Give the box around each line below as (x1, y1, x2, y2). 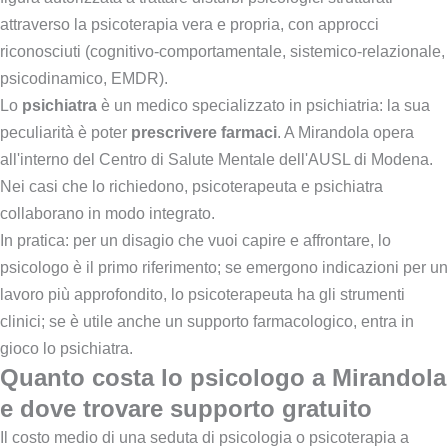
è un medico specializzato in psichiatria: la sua (97, 96, 430, 114)
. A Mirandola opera (277, 123, 414, 141)
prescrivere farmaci (131, 123, 277, 141)
